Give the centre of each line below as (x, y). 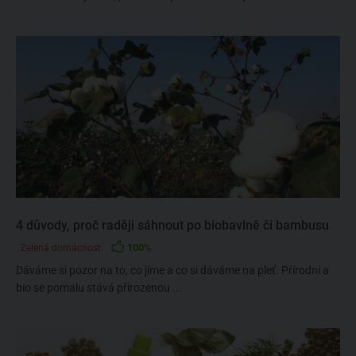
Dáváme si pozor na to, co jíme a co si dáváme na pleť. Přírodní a (172, 270)
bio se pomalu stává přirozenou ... (99, 288)
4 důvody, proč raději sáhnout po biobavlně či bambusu (172, 225)
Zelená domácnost (61, 248)
